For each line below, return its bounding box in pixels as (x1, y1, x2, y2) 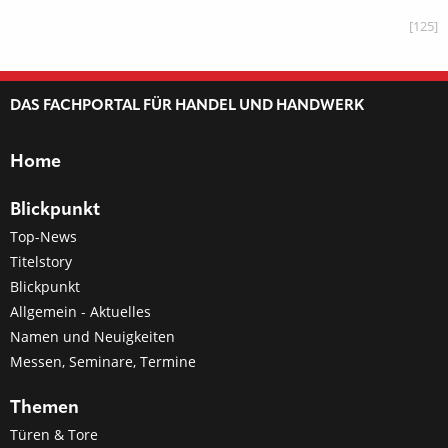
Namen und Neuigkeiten (10, 327, 175, 346)
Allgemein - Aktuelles (10, 302, 151, 321)
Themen (10, 399, 79, 417)
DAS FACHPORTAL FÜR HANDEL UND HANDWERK (10, 99, 364, 114)
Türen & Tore (10, 425, 98, 444)
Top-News (10, 227, 77, 246)
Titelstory (10, 252, 72, 271)
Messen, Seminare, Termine (10, 352, 196, 371)
